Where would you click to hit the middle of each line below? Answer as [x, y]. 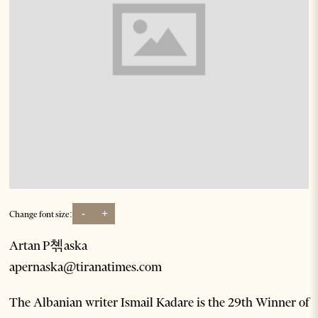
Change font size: [41, 214]
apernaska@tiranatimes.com [86, 267]
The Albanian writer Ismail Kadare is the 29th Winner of [159, 303]
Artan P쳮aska [49, 246]
